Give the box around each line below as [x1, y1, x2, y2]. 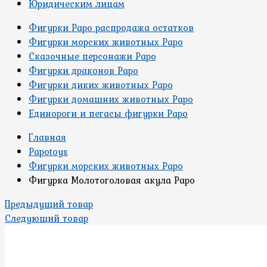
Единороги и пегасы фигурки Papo [29, 106, 188, 120]
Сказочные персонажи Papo [29, 49, 156, 63]
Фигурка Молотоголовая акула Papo [29, 173, 195, 187]
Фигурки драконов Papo [29, 63, 138, 77]
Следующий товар [5, 211, 88, 225]
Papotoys [29, 144, 68, 159]
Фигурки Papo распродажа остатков [29, 20, 194, 35]
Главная [29, 130, 66, 144]
